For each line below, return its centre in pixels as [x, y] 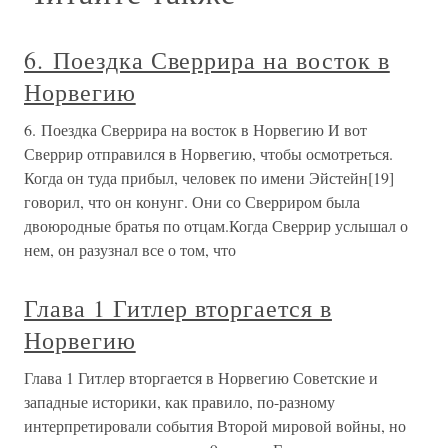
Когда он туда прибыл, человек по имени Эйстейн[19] [209, 177]
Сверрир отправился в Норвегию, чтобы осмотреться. [208, 153]
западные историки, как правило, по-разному [179, 401]
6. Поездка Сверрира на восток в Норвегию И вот [195, 129]
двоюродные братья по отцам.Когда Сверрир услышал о [216, 225]
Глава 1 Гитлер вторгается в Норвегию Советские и [201, 377]
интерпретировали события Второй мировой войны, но [215, 425]
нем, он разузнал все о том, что [130, 249]
